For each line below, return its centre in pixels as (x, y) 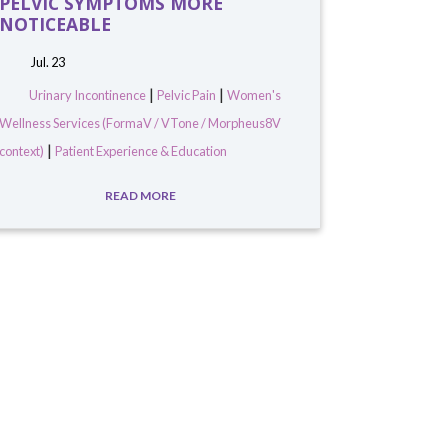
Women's (253, 94)
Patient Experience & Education (140, 150)
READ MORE (142, 195)
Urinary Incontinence (87, 94)
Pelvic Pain (186, 94)
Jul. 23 (46, 61)
